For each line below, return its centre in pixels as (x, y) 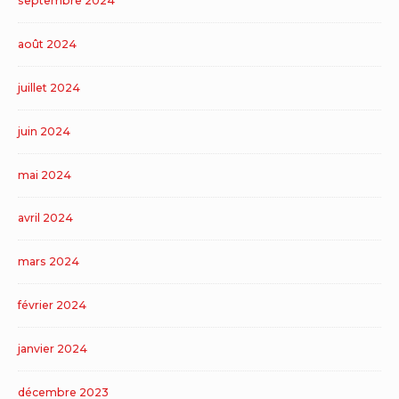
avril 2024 (45, 218)
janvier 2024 (53, 348)
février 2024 (52, 305)
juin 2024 (44, 131)
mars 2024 (49, 262)
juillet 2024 (49, 88)
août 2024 (47, 45)
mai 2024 (45, 175)
